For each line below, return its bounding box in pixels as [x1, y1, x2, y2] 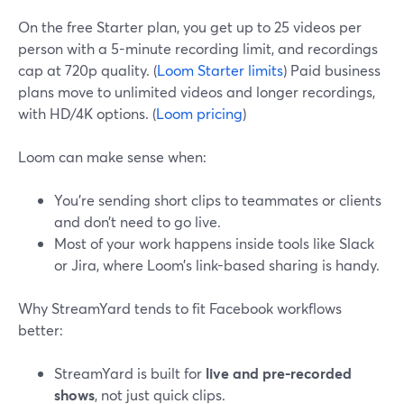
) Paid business [283, 60, 381, 79]
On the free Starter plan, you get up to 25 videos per [18, 17, 362, 36]
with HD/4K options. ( [18, 104, 156, 123]
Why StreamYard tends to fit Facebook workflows [18, 298, 342, 317]
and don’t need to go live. [54, 212, 221, 231]
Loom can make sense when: [18, 147, 207, 166]
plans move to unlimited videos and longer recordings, [18, 82, 375, 101]
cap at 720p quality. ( [18, 60, 157, 79]
